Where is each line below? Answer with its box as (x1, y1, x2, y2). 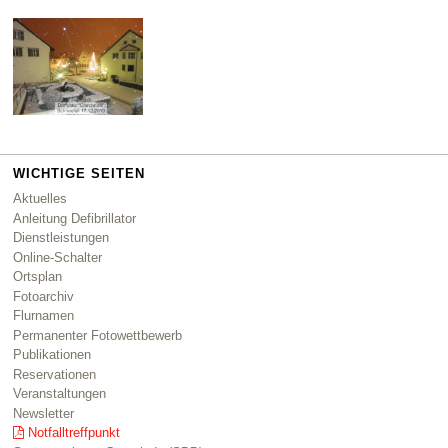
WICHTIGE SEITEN (13, 165, 146, 181)
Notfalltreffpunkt (27, 425, 120, 441)
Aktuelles (13, 191, 68, 207)
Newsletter (13, 405, 75, 421)
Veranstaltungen (13, 386, 107, 402)
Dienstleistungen (13, 230, 110, 246)
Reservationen (13, 366, 97, 382)
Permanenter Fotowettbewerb (13, 327, 183, 343)
